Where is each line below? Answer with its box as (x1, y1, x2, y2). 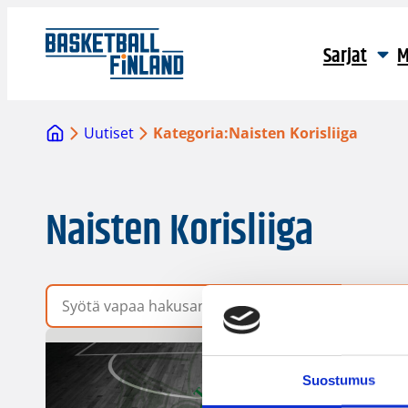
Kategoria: (153, 123, 229, 144)
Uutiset (84, 123, 135, 144)
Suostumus (301, 372, 376, 388)
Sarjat (322, 41, 367, 72)
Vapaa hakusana (45, 283, 158, 304)
